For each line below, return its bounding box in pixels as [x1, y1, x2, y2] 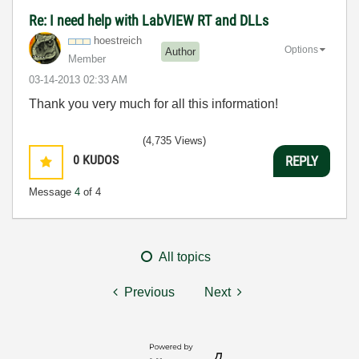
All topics [159, 250, 211, 264]
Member [68, 53, 106, 66]
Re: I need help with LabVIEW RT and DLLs [29, 12, 268, 30]
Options [284, 44, 318, 56]
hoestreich [94, 34, 142, 47]
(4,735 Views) [143, 135, 206, 147]
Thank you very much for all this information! [29, 97, 278, 111]
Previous [124, 285, 175, 300]
